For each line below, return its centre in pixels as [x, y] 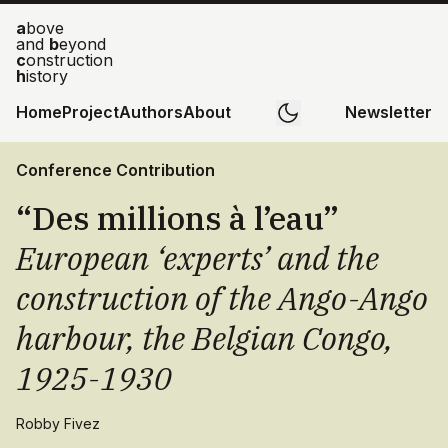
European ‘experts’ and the [197, 258]
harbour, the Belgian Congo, [204, 338]
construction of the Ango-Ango [222, 298]
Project [90, 112]
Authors [151, 112]
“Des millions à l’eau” [177, 218]
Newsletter [388, 112]
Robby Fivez [58, 423]
